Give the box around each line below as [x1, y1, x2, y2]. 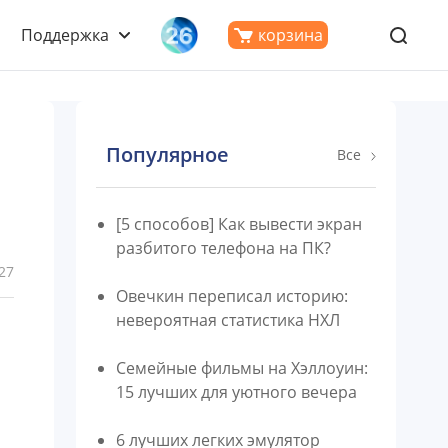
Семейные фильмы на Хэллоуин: [116, 357, 368, 379]
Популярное [106, 141, 229, 168]
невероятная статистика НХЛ [116, 309, 340, 331]
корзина [257, 24, 323, 46]
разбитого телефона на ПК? [116, 237, 331, 259]
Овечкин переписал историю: [116, 285, 348, 307]
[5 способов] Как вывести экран [116, 213, 362, 235]
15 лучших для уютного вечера [116, 381, 357, 403]
